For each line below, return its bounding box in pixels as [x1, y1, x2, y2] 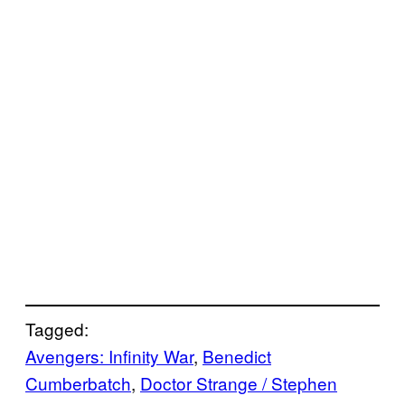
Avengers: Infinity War [25, 343, 193, 368]
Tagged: [25, 316, 89, 341]
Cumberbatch [25, 370, 131, 395]
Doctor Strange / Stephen [140, 370, 337, 395]
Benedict [202, 343, 271, 368]
